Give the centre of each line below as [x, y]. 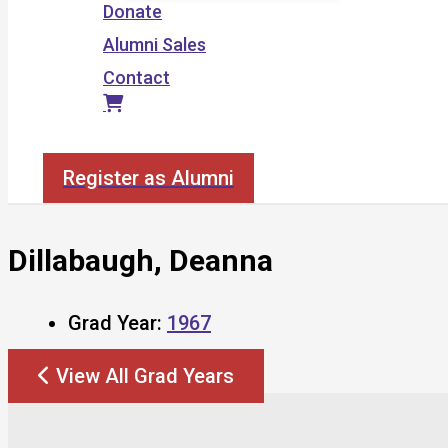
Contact [136, 77]
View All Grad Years [145, 375]
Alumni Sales [154, 44]
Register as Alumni [148, 178]
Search [71, 141]
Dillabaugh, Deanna [140, 260]
